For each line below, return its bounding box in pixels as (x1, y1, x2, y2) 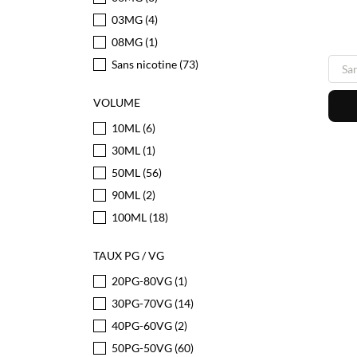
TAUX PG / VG (93, 249, 164, 262)
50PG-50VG (112, 341, 175, 355)
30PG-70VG (112, 296, 175, 310)
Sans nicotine (112, 57, 179, 71)
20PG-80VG (112, 274, 175, 288)
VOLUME (93, 96, 140, 109)
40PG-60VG (112, 319, 175, 332)
